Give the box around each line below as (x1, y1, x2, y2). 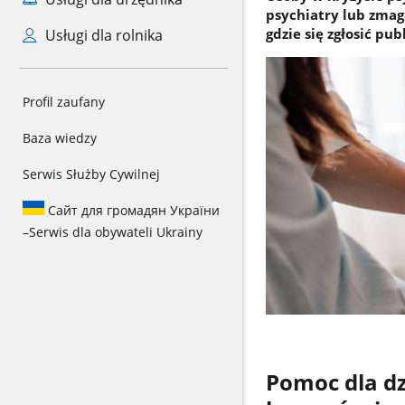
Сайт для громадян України (44, 202, 220, 219)
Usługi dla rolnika (41, 25, 163, 45)
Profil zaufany (23, 93, 105, 110)
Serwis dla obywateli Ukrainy (29, 223, 202, 240)
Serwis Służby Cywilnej (23, 165, 160, 183)
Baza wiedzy (23, 129, 97, 146)
